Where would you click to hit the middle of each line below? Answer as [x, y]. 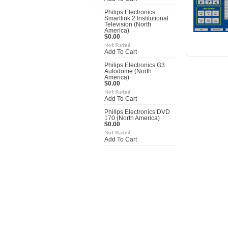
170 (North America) [132, 118]
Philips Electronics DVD [137, 112]
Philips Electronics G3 [135, 65]
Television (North [128, 24]
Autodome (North [128, 71]
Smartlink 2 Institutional [136, 18]
